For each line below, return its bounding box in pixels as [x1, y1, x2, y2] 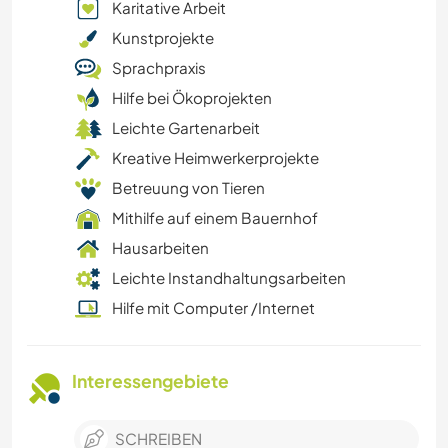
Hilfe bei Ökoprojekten [112, 88, 272, 108]
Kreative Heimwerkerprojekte [112, 148, 319, 168]
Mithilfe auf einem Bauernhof [112, 208, 318, 228]
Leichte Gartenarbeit [112, 118, 260, 138]
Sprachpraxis [112, 58, 206, 78]
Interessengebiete [72, 370, 229, 393]
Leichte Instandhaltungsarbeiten [112, 268, 346, 288]
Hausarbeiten [112, 238, 209, 258]
